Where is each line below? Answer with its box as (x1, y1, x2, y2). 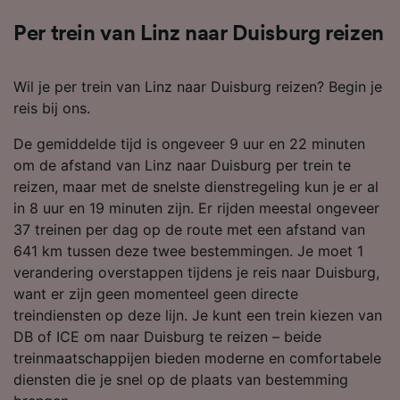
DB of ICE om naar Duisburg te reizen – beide (13, 327, 321, 346)
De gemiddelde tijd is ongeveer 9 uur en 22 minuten (13, 134, 365, 153)
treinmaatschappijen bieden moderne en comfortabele (13, 348, 381, 367)
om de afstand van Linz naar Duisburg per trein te (13, 155, 351, 174)
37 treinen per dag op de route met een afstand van (13, 220, 365, 238)
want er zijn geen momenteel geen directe (13, 284, 298, 303)
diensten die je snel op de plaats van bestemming (13, 370, 348, 388)
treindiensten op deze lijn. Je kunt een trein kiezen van (13, 305, 382, 324)
